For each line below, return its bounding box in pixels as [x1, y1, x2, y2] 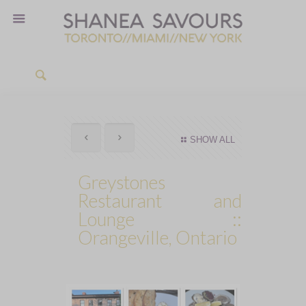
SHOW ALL [190, 135, 235, 145]
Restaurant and [78, 189, 242, 212]
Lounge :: [78, 208, 242, 230]
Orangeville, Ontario [78, 226, 237, 249]
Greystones [78, 171, 165, 193]
